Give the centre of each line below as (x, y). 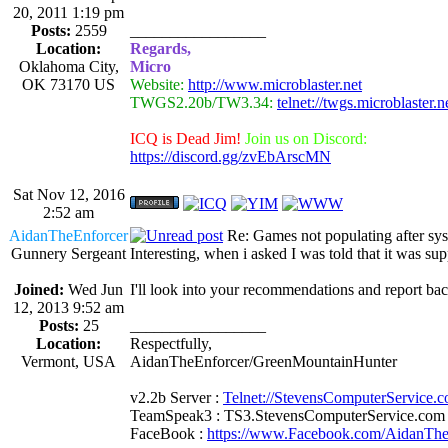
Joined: (39, 289)
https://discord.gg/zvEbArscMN (230, 156)
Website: (157, 84)
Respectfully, (171, 343)
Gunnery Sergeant (68, 253)
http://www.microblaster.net (275, 84)
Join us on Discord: (306, 138)
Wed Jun (93, 289)
